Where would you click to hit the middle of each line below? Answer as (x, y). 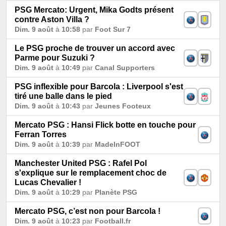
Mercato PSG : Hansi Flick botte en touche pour (105, 125)
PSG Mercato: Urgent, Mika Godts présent (94, 10)
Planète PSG (116, 192)
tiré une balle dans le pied (63, 96)
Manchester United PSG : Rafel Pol (81, 163)
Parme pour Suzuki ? (55, 58)
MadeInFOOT (118, 144)
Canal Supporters (125, 67)
